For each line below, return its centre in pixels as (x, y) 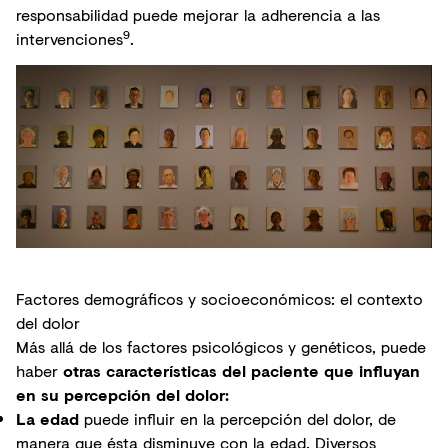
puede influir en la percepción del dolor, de (240, 418)
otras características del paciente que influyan (241, 370)
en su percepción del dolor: (122, 394)
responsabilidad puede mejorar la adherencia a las (198, 14)
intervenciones (69, 38)
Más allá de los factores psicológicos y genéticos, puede (221, 346)
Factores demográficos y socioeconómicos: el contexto (219, 298)
